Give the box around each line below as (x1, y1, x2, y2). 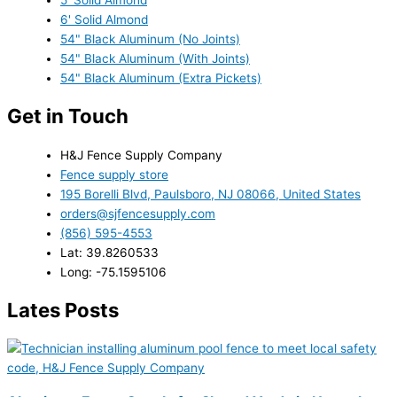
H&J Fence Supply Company (60, 147, 222, 162)
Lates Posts (7, 297, 119, 322)
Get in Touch (7, 104, 128, 128)
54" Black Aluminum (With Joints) (60, 51, 250, 66)
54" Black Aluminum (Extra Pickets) (60, 70, 261, 85)
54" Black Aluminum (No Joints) (60, 31, 240, 46)
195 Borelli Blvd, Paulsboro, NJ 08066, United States (60, 186, 361, 201)
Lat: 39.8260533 (60, 245, 159, 260)
